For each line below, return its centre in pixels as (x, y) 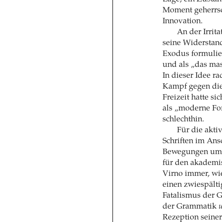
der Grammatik (190, 206)
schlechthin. (183, 119)
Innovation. (182, 21)
